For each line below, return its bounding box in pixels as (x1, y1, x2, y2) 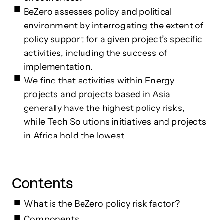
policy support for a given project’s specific (24, 33, 203, 45)
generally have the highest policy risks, (24, 102, 185, 113)
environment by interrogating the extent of (24, 20, 204, 31)
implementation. (24, 61, 93, 72)
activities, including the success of (24, 47, 167, 58)
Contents (12, 175, 73, 191)
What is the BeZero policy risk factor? (24, 198, 180, 209)
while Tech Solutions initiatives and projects (24, 116, 207, 127)
